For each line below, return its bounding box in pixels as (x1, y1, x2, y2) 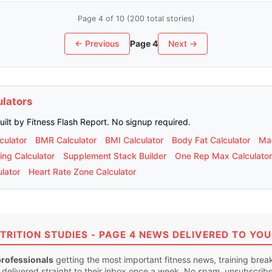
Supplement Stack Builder (63, 150, 166, 161)
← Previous (75, 38, 120, 49)
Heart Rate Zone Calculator (29, 166, 136, 177)
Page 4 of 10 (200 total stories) (77, 14, 195, 23)
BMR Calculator (35, 134, 97, 145)
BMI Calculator (105, 134, 163, 145)
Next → (168, 38, 197, 49)
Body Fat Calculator (172, 134, 250, 145)
